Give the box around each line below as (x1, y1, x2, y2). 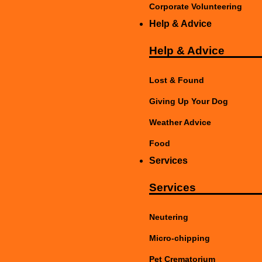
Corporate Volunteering (149, 2, 242, 11)
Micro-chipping (149, 233, 210, 243)
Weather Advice (149, 118, 211, 127)
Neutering (149, 212, 188, 222)
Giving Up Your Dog (149, 96, 228, 106)
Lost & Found (149, 75, 204, 85)
